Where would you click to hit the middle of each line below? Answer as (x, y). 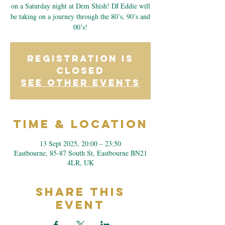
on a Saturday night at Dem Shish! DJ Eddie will (80, 6)
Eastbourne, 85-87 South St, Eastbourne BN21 (80, 153)
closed (80, 71)
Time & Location (80, 124)
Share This (80, 192)
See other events (80, 83)
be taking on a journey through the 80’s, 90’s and (80, 16)
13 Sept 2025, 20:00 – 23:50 (80, 143)
